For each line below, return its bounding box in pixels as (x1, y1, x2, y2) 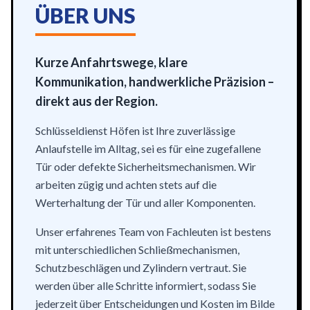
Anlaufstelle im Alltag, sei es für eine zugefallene (35, 142, 261, 155)
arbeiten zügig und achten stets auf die (35, 178, 217, 191)
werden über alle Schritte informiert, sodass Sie (35, 279, 256, 292)
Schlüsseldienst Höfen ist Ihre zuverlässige (35, 124, 235, 137)
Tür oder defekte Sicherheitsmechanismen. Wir (35, 160, 256, 173)
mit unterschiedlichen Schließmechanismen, (35, 243, 239, 256)
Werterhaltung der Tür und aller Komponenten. (35, 196, 255, 209)
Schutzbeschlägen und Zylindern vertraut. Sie (35, 261, 246, 274)
